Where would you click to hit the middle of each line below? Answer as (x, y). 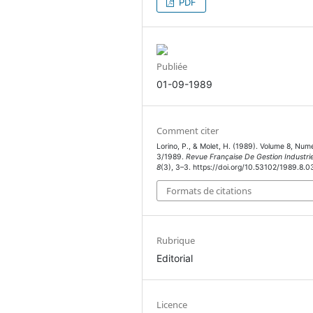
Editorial (175, 258)
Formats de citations (209, 190)
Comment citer (188, 131)
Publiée (172, 67)
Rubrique (176, 240)
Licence (172, 304)
